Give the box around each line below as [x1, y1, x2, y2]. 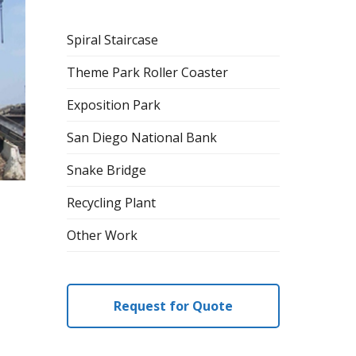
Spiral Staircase [67, 30, 159, 48]
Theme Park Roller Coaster [67, 63, 229, 81]
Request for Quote [114, 296, 234, 315]
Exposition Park [67, 95, 161, 114]
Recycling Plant [67, 193, 157, 211]
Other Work [67, 226, 138, 244]
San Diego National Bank [67, 128, 218, 146]
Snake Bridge [67, 161, 147, 179]
